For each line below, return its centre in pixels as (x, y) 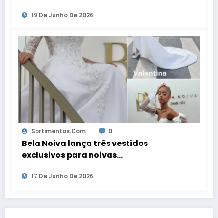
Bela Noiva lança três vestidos (85, 143)
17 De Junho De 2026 (62, 176)
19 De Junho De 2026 (62, 15)
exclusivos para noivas (69, 155)
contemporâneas (58, 166)
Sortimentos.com (58, 131)
